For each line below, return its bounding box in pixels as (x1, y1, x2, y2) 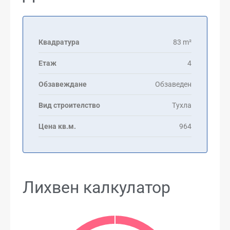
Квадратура (39, 37, 80, 46)
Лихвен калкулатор (23, 177, 170, 197)
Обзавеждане (39, 80, 87, 88)
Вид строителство (39, 101, 100, 109)
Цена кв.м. (39, 122, 76, 130)
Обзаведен (155, 80, 191, 88)
